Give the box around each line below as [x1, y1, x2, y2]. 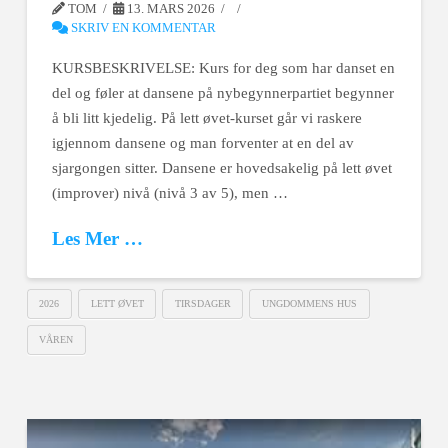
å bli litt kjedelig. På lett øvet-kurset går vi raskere [51, 110, 362, 127]
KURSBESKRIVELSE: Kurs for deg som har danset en [51, 60, 395, 77]
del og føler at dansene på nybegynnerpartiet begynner [51, 85, 394, 102]
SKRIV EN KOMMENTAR [67, 20, 216, 35]
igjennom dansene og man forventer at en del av [51, 135, 354, 152]
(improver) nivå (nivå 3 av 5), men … [51, 185, 288, 202]
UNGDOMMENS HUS [262, 298, 358, 310]
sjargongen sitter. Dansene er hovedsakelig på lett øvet [51, 160, 392, 177]
